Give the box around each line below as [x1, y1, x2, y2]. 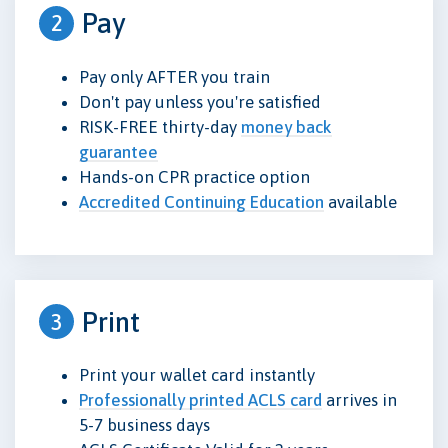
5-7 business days [79, 415, 210, 435]
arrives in [322, 390, 397, 410]
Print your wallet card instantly [79, 365, 315, 385]
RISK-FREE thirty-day [79, 116, 241, 137]
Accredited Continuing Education [79, 191, 324, 212]
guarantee [79, 141, 158, 162]
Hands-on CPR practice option [79, 166, 310, 187]
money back [241, 116, 332, 137]
